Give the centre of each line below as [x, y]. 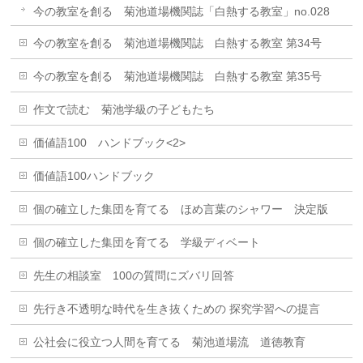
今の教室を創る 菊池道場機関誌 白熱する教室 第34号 [178, 43]
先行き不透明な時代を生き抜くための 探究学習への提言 [177, 308]
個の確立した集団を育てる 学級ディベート [147, 242]
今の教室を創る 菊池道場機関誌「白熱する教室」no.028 [182, 11]
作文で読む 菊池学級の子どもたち [124, 109]
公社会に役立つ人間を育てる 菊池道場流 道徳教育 [170, 342]
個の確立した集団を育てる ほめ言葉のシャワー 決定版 [181, 209]
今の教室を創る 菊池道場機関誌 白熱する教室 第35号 [178, 76]
